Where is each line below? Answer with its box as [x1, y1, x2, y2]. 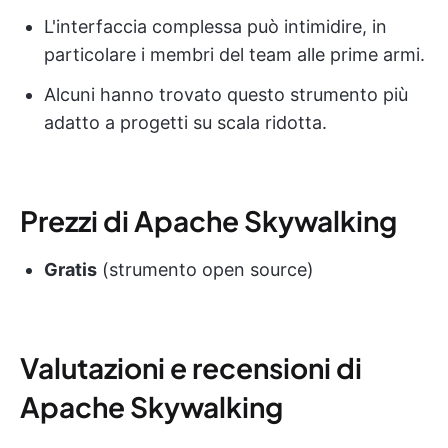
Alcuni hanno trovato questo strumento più [44, 83, 408, 105]
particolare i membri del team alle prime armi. [44, 43, 425, 65]
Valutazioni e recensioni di [20, 349, 362, 385]
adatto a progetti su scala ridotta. [44, 111, 327, 133]
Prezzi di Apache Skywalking [20, 202, 397, 238]
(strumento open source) [97, 258, 314, 280]
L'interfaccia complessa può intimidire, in [44, 15, 387, 37]
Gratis [44, 258, 97, 280]
